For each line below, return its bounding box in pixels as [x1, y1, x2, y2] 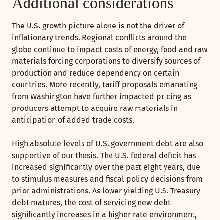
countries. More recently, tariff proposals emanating [12, 80, 197, 90]
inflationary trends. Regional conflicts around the [12, 33, 187, 43]
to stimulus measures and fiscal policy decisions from [12, 174, 205, 184]
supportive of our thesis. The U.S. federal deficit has [12, 151, 196, 161]
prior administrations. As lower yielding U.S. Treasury [12, 186, 200, 196]
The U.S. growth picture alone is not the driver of [12, 21, 184, 31]
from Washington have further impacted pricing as [12, 92, 191, 102]
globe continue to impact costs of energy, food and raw [12, 45, 207, 55]
